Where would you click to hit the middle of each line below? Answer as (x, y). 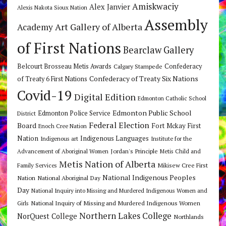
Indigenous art (59, 138)
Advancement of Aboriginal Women (63, 151)
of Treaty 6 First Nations (52, 79)
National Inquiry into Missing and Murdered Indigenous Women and (119, 190)
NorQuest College (47, 216)
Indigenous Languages (114, 138)
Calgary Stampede (138, 66)
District (26, 113)
